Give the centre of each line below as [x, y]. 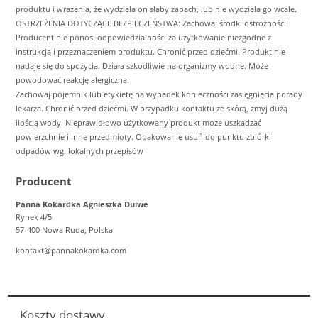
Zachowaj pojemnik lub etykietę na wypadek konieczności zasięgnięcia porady [159, 94]
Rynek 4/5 [34, 216]
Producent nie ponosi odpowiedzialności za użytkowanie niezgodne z [143, 38]
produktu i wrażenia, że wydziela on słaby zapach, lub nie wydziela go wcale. [156, 9]
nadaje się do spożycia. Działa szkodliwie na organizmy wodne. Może [142, 66]
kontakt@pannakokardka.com [71, 250]
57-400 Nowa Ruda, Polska [64, 229]
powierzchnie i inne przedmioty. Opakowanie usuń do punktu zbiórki [143, 137]
